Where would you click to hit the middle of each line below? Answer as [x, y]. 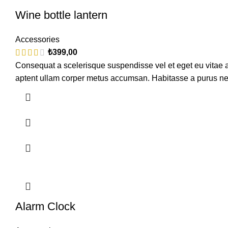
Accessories [37, 39]
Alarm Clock [45, 207]
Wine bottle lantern [61, 15]
